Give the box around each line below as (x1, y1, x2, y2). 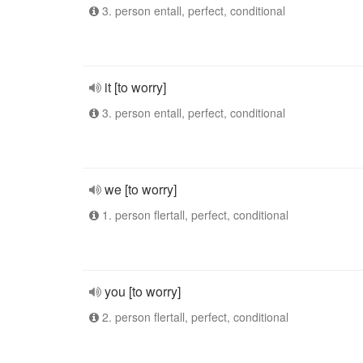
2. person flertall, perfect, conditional (99, 309, 288, 325)
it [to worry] (105, 78, 166, 96)
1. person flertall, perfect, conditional (99, 207, 288, 223)
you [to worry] (105, 282, 181, 301)
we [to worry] (105, 180, 177, 199)
